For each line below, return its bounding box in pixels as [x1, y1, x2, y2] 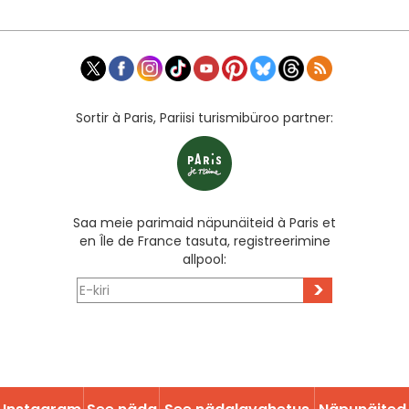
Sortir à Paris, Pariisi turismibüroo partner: [76, 109, 333, 128]
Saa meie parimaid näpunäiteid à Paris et [73, 214, 336, 233]
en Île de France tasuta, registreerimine [79, 232, 330, 251]
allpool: [183, 250, 226, 269]
